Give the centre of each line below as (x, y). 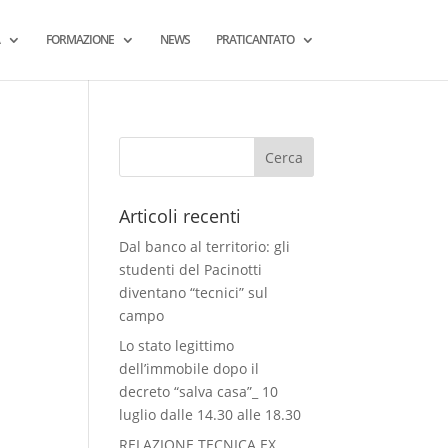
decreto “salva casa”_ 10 (199, 391)
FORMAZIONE (79, 39)
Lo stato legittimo (177, 345)
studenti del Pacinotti (191, 269)
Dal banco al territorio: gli (205, 246)
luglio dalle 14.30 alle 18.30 (210, 414)
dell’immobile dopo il (189, 368)
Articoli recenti (180, 216)
